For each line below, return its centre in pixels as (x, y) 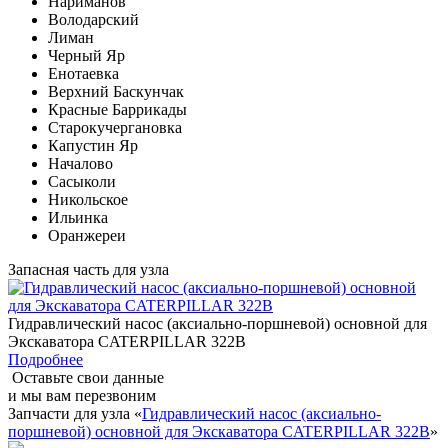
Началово (80, 163)
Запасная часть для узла (88, 269)
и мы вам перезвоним (82, 395)
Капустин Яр (93, 145)
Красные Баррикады (117, 109)
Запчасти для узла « (75, 413)
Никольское (88, 199)
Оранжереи (87, 235)
